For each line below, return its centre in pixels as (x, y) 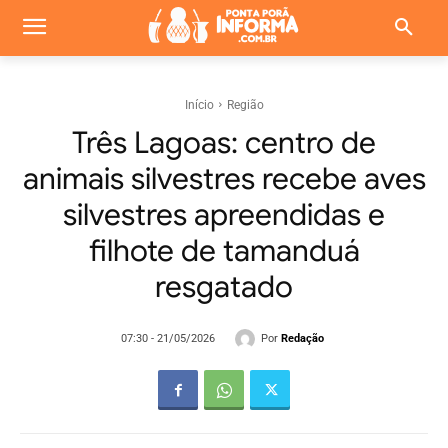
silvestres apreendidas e (224, 215)
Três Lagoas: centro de (224, 143)
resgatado (224, 287)
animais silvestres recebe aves (224, 179)
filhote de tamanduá (224, 251)
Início (199, 105)
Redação (302, 339)
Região (245, 105)
